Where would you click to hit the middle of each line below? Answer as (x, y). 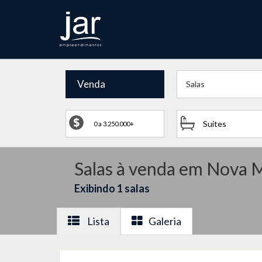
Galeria (165, 221)
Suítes (215, 124)
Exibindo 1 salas (112, 188)
